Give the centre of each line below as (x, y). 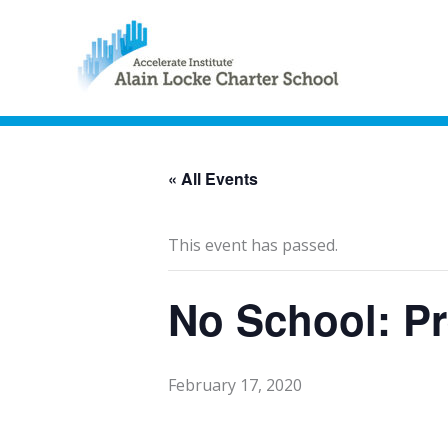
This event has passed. (253, 245)
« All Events (213, 178)
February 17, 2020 (235, 385)
